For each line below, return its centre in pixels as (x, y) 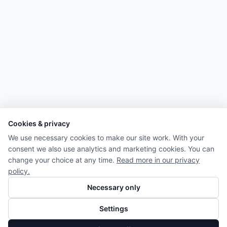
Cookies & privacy (39, 123)
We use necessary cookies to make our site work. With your (106, 138)
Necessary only (113, 187)
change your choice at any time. (61, 160)
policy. (19, 171)
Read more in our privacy (158, 160)
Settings (113, 209)
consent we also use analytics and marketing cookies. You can (111, 149)
